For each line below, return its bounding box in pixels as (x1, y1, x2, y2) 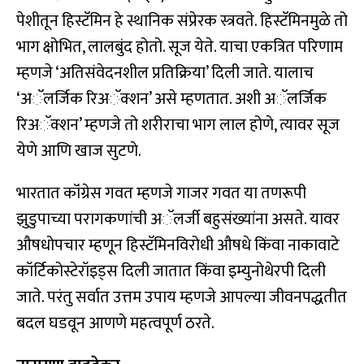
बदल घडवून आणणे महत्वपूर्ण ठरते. (16, 310, 214, 338)
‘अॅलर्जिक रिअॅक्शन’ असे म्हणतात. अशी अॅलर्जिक (16, 85, 327, 114)
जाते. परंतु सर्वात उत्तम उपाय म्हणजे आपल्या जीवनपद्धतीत (16, 284, 347, 312)
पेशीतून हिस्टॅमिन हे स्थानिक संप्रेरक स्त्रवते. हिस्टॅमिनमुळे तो (16, 7, 348, 36)
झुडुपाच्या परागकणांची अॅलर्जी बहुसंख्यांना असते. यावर (16, 206, 340, 234)
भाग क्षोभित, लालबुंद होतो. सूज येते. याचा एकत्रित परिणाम (16, 33, 343, 62)
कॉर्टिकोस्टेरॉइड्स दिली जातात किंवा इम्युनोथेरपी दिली (16, 258, 326, 286)
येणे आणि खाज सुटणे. (16, 137, 141, 166)
